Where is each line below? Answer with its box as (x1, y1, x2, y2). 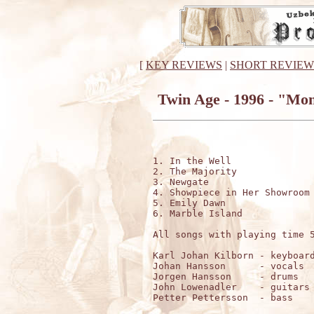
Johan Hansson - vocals (153, 261, 304, 271)
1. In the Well (153, 156, 231, 166)
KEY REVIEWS (146, 59, 222, 71)
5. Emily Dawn (153, 198, 226, 208)
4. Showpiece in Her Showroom (153, 187, 310, 198)
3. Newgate (153, 177, 209, 187)
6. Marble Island (153, 208, 243, 219)
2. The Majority (153, 166, 237, 177)
